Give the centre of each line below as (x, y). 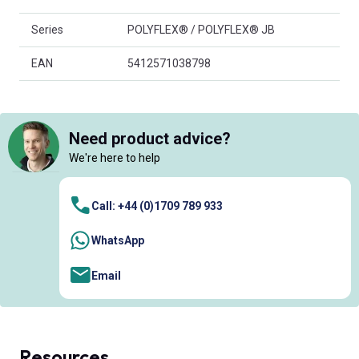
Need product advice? (150, 138)
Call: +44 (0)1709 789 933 (157, 206)
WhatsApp (118, 241)
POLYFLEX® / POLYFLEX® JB (201, 30)
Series (47, 30)
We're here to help (115, 157)
